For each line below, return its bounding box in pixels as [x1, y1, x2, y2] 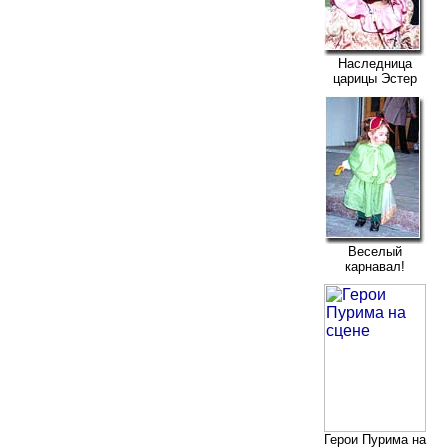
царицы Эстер [333, 70, 417, 86]
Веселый [348, 243, 402, 259]
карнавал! [345, 258, 405, 274]
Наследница [338, 55, 412, 71]
